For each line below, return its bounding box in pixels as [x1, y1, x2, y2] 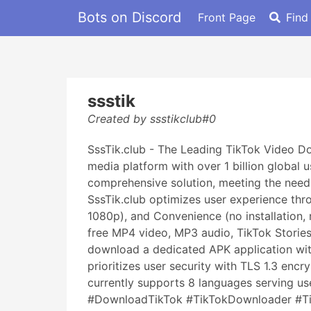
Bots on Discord [78, 8, 181, 26]
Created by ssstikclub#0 [87, 112, 216, 126]
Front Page [198, 10, 255, 24]
